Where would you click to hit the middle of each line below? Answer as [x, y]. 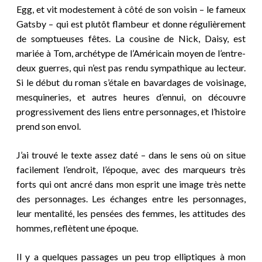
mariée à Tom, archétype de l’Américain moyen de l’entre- [131, 53]
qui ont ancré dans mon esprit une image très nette [142, 184]
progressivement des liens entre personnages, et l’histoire [131, 111]
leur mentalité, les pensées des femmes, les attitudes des [131, 213]
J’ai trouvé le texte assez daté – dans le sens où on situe [131, 154]
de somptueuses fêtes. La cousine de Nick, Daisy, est [131, 38]
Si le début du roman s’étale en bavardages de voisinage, [131, 82]
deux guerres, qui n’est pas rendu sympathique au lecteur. [131, 67]
